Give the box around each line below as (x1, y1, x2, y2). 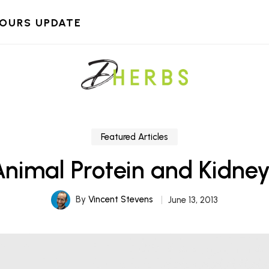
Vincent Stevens (88, 193, 153, 205)
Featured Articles (100, 131, 168, 142)
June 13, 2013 (168, 195, 218, 205)
